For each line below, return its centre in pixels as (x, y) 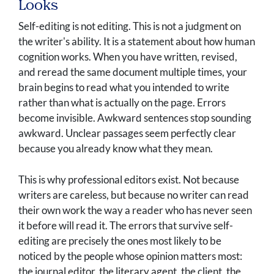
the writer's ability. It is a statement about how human (137, 42)
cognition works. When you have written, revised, (128, 57)
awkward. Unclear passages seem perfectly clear (127, 133)
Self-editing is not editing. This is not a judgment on (130, 26)
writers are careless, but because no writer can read (134, 195)
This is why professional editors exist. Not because (129, 180)
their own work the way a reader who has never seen (135, 210)
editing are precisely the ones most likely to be (120, 241)
